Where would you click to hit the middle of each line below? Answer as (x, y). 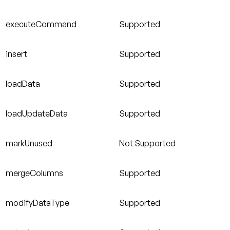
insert (16, 54)
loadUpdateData (37, 114)
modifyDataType (37, 203)
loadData (23, 84)
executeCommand (41, 24)
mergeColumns (34, 173)
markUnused (29, 143)
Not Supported (147, 143)
